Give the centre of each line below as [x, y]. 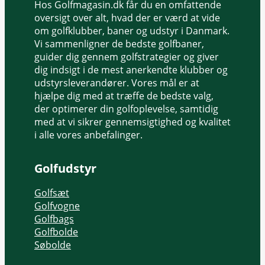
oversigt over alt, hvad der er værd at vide [127, 17]
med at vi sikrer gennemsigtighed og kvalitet [132, 122]
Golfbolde [56, 232]
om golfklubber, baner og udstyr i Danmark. [132, 30]
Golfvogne [57, 206]
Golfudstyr [65, 169]
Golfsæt [52, 193]
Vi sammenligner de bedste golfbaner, [119, 43]
